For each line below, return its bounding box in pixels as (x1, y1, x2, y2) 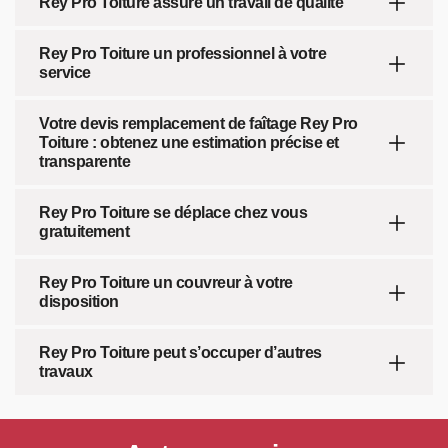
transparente (39, 153, 130, 170)
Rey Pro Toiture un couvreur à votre (39, 274, 293, 291)
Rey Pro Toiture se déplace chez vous (39, 204, 307, 221)
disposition (39, 293, 119, 310)
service (39, 64, 91, 81)
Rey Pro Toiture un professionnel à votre (39, 45, 326, 62)
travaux (39, 363, 93, 380)
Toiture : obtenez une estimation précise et (39, 134, 339, 151)
